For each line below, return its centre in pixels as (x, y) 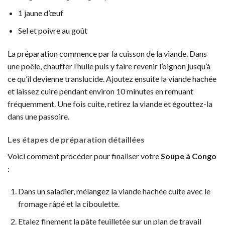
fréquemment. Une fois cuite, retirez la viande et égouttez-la (110, 103)
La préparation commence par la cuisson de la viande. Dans (107, 53)
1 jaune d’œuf (40, 13)
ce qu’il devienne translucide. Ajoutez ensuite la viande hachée (112, 78)
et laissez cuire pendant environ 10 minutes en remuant (100, 91)
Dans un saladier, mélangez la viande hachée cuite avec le (114, 191)
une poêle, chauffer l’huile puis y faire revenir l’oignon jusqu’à (109, 66)
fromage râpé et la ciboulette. (69, 204)
